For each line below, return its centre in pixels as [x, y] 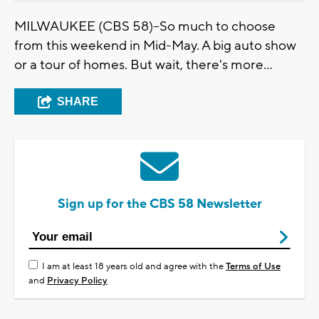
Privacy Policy [77, 280]
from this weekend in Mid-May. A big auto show [155, 45]
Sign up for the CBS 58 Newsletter [159, 204]
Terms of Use [253, 266]
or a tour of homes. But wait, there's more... [143, 64]
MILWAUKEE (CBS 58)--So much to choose [145, 26]
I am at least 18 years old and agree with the [134, 266]
